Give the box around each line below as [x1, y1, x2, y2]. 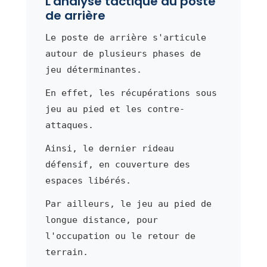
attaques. [45, 120, 94, 131]
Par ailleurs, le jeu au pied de [45, 198, 212, 210]
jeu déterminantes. [45, 64, 142, 76]
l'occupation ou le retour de [45, 231, 195, 242]
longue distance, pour [45, 215, 158, 226]
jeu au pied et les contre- [45, 104, 185, 115]
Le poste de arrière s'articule [45, 32, 206, 44]
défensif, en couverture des [45, 159, 190, 170]
